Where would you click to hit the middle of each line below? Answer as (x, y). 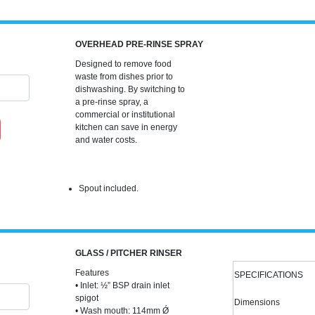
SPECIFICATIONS (268, 275)
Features (92, 273)
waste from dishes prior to (124, 77)
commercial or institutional (125, 115)
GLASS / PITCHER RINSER (128, 253)
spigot (86, 298)
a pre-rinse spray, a (111, 102)
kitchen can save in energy (126, 127)
